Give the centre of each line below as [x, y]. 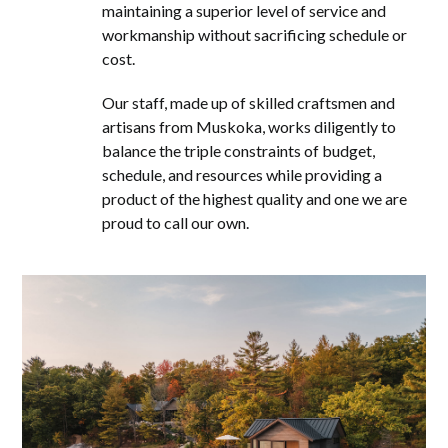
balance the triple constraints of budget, [239, 150]
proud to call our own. [176, 222]
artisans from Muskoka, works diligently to [249, 126]
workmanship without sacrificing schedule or [255, 34]
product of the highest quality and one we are [255, 198]
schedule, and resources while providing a [242, 174]
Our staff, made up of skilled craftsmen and [249, 102]
